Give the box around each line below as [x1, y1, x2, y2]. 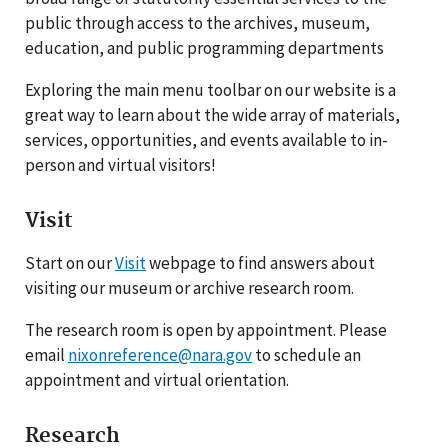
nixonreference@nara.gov [68, 344, 252, 366]
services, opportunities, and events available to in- [25, 129, 388, 151]
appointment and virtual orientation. [25, 369, 289, 391]
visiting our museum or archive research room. [25, 277, 354, 299]
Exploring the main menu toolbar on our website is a [25, 79, 396, 101]
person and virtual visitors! [25, 154, 216, 176]
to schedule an [252, 344, 361, 366]
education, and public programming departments [25, 37, 384, 59]
